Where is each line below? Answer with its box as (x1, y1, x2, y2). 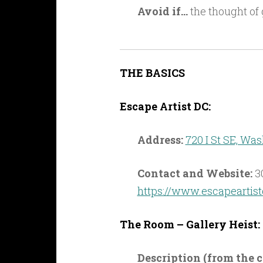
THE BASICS (119, 66, 185, 80)
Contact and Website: (137, 166, 252, 181)
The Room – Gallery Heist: (119, 217, 260, 232)
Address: (137, 133, 183, 147)
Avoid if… (137, 4, 190, 19)
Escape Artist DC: (119, 99, 211, 114)
